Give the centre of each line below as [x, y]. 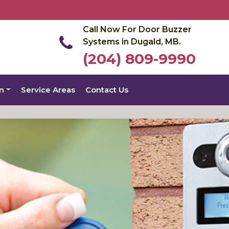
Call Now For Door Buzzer [137, 29]
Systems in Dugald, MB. [132, 42]
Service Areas [48, 90]
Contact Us [107, 90]
